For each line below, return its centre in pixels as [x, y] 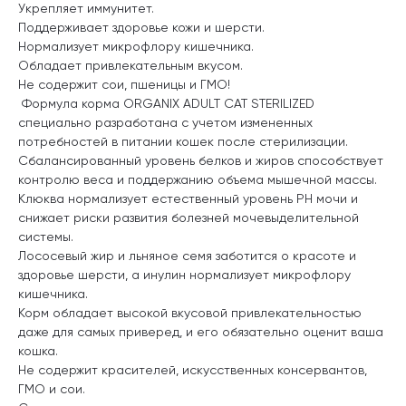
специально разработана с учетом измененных [165, 122]
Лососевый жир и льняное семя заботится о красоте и [187, 255]
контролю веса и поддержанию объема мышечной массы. [198, 179]
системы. [46, 236]
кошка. [38, 350]
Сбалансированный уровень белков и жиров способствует [201, 160]
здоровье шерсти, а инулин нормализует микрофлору [184, 274]
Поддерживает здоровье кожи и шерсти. [141, 27]
